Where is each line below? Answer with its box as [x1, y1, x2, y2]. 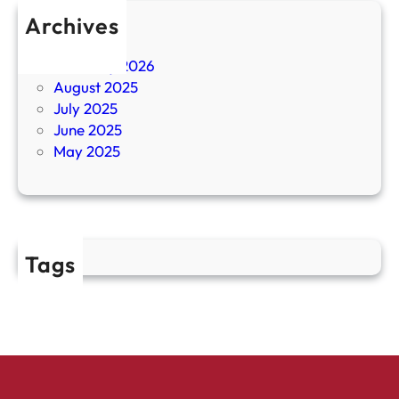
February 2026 [53, 56, 155, 76]
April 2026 [53, 35, 125, 54]
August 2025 [53, 77, 138, 97]
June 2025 [53, 120, 122, 140]
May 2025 [53, 142, 120, 161]
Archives [25, 12, 119, 41]
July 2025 [53, 99, 118, 118]
